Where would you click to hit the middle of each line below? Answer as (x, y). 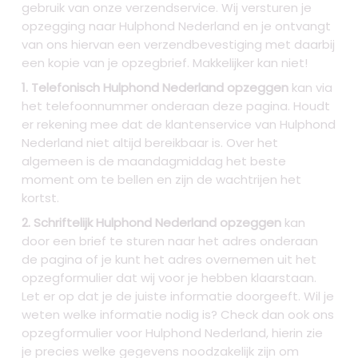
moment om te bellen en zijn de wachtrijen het (162, 180)
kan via (311, 88)
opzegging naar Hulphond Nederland (131, 26)
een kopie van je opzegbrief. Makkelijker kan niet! (165, 63)
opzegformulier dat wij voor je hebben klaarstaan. (169, 278)
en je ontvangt (286, 26)
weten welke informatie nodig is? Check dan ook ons (178, 315)
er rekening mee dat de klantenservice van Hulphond (179, 125)
